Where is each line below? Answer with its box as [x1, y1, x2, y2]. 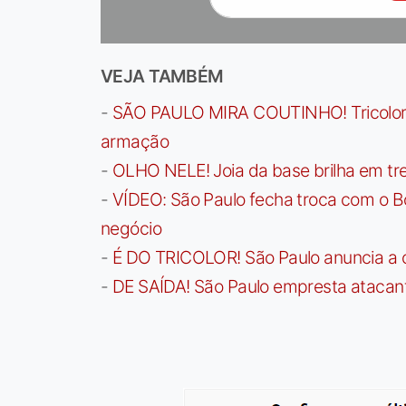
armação [101, 130, 169, 153]
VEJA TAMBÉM [101, 65, 224, 88]
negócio [101, 217, 161, 240]
